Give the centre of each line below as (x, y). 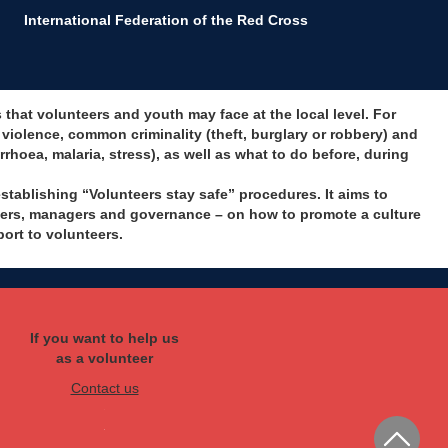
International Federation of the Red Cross (166, 20)
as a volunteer (104, 358)
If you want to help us (104, 338)
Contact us (104, 388)
